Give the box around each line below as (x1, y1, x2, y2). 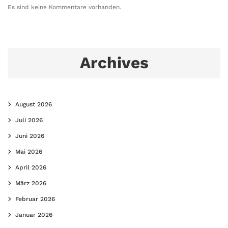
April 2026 (15, 163, 46, 171)
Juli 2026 (15, 116, 43, 124)
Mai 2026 (15, 148, 42, 155)
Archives (79, 53, 149, 72)
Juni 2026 (15, 132, 44, 139)
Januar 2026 (15, 211, 52, 218)
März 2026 (15, 179, 46, 187)
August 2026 (15, 100, 52, 108)
